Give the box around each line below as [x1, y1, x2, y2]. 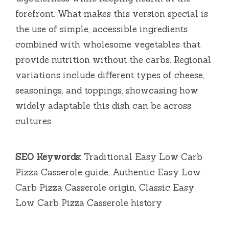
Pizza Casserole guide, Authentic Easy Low [15, 166, 201, 178]
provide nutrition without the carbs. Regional [15, 54, 211, 65]
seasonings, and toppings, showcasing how [15, 84, 198, 96]
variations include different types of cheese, [15, 69, 204, 81]
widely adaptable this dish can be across [15, 100, 191, 111]
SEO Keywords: [15, 151, 81, 163]
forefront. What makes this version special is [15, 8, 208, 19]
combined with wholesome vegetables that [15, 38, 200, 50]
